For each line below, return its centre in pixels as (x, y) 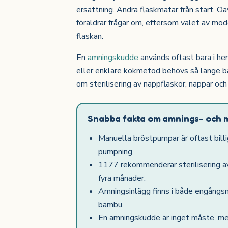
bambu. (111, 204)
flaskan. (90, 36)
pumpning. (116, 151)
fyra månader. (122, 178)
